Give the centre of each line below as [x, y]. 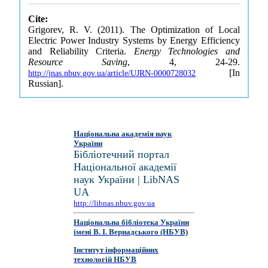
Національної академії [125, 167]
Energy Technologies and [187, 51]
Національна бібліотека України [132, 223]
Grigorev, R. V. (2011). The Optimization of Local [134, 30]
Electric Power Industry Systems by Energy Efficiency [134, 40]
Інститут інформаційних [116, 249]
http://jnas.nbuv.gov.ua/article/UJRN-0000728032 [112, 73]
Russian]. [46, 83]
